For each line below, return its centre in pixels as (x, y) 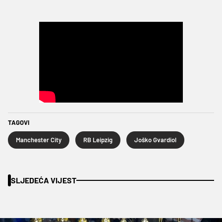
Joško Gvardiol (155, 139)
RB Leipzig (98, 139)
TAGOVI (19, 122)
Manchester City (39, 139)
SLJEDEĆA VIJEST (44, 180)
